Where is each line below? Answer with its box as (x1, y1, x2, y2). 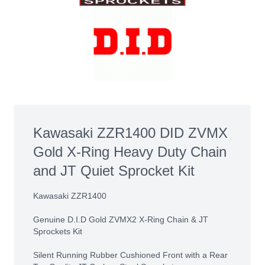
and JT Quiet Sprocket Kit (33, 163, 195, 179)
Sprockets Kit (33, 227, 82, 236)
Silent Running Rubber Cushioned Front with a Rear (33, 250, 228, 260)
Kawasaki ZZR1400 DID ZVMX (33, 125, 228, 141)
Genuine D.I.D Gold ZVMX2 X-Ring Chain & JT (33, 215, 208, 224)
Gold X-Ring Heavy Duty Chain (33, 144, 227, 160)
